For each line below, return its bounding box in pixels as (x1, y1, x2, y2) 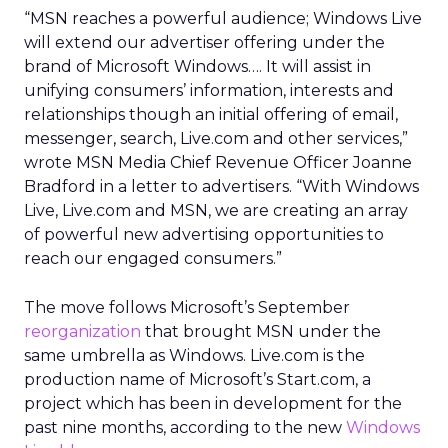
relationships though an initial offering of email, (24, 105, 398, 124)
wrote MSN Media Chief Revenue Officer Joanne (24, 153, 412, 172)
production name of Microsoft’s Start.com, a (24, 370, 371, 389)
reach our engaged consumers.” (24, 249, 282, 268)
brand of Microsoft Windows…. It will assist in (24, 57, 371, 76)
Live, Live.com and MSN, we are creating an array (24, 201, 408, 220)
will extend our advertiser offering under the (24, 33, 385, 52)
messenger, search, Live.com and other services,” (24, 129, 408, 148)
